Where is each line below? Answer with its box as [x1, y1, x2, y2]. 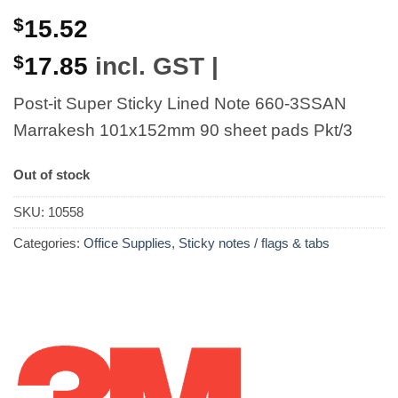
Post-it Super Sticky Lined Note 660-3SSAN [13, 94, 346, 114]
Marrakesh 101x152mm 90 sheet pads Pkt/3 [13, 121, 353, 140]
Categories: [13, 235, 84, 251]
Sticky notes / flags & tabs [179, 235, 330, 251]
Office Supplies [84, 235, 171, 251]
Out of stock [13, 166, 90, 182]
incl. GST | [88, 51, 219, 80]
